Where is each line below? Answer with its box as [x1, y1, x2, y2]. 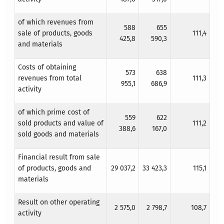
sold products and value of [17, 119, 103, 128]
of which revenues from [17, 18, 93, 27]
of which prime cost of [17, 108, 89, 117]
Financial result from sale [17, 153, 100, 162]
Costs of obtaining [17, 63, 76, 72]
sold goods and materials [17, 130, 99, 139]
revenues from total [17, 74, 81, 83]
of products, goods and [17, 164, 91, 173]
